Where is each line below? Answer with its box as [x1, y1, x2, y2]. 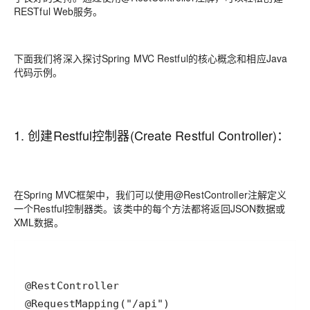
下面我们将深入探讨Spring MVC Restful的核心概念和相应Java [14, 51, 288, 65]
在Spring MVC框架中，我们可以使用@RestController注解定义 [14, 188, 287, 201]
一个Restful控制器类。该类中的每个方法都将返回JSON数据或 [14, 201, 286, 215]
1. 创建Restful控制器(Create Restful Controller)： [14, 126, 290, 144]
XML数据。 [14, 215, 64, 229]
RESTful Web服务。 [14, 4, 103, 18]
